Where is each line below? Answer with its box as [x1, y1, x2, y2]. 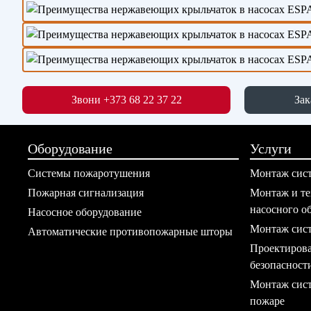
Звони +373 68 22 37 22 [71, 94, 182, 106]
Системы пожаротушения [28, 167, 150, 179]
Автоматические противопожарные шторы [28, 226, 233, 237]
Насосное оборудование [28, 206, 142, 218]
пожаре [250, 295, 285, 307]
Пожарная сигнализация [28, 187, 144, 199]
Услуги [250, 141, 292, 156]
